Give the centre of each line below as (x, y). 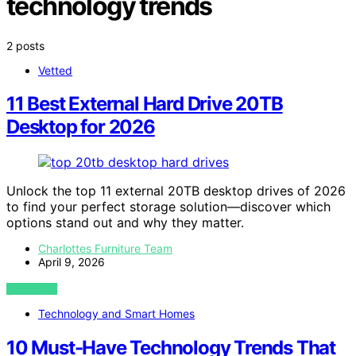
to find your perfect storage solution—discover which (168, 207)
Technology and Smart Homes (116, 314)
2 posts (25, 45)
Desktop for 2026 (81, 127)
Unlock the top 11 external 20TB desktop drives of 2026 (176, 191)
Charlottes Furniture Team (105, 249)
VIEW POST (32, 289)
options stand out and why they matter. (125, 223)
